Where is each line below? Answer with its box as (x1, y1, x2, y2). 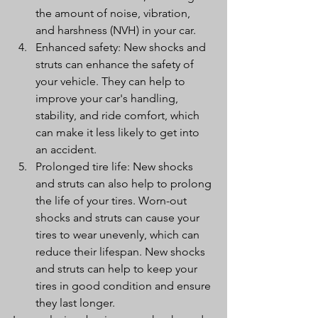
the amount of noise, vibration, (35, 6, 193, 20)
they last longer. (35, 296, 115, 309)
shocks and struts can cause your (35, 211, 202, 224)
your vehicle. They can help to (35, 75, 188, 88)
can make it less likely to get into (35, 126, 202, 139)
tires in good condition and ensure (35, 279, 214, 292)
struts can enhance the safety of (35, 57, 197, 71)
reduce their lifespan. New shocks (35, 245, 208, 258)
